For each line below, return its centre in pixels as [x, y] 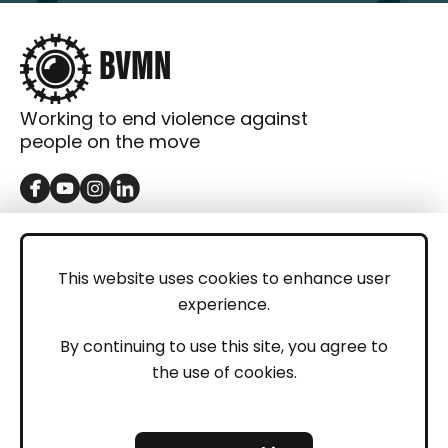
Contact [72, 261]
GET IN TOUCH [104, 223]
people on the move [110, 142]
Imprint [68, 384]
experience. [224, 304]
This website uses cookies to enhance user [224, 278]
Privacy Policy [93, 430]
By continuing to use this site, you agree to [224, 346]
